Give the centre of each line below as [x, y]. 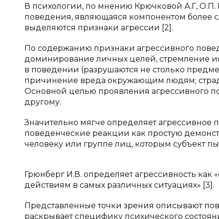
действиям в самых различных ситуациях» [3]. [119, 185]
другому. [43, 102]
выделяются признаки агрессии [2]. [99, 28]
